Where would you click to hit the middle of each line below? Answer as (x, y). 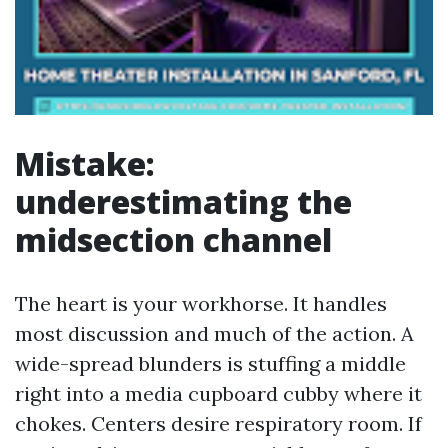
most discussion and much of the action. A (214, 333)
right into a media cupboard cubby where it (218, 393)
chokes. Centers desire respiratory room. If (218, 423)
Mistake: (85, 163)
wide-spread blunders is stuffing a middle (210, 363)
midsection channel (173, 239)
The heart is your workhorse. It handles (201, 303)
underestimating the (183, 201)
